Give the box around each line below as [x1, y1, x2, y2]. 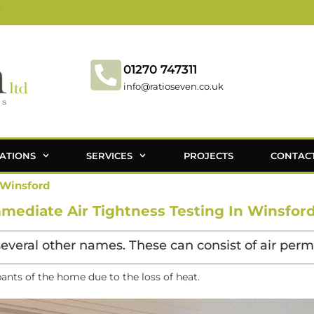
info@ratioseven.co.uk [123, 81, 224, 92]
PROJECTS [183, 150, 233, 161]
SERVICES [86, 150, 133, 161]
